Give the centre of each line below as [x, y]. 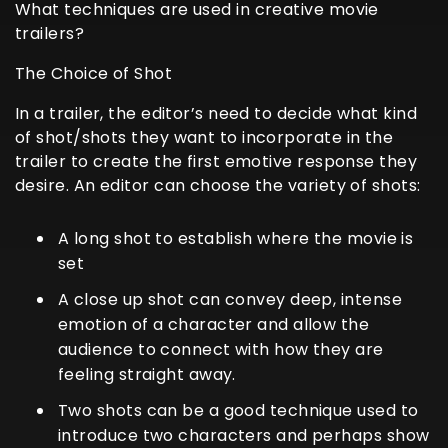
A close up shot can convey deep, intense [230, 299]
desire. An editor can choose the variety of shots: [218, 185]
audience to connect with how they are [221, 349]
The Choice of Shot [94, 73]
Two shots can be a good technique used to [238, 410]
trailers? [50, 33]
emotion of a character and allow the [214, 324]
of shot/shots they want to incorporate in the [204, 137]
